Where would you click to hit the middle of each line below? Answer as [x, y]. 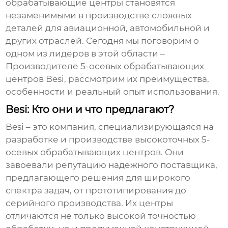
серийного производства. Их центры [90, 203]
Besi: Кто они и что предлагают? [90, 110]
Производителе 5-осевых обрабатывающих [105, 66]
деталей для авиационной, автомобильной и [108, 28]
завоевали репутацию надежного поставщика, [112, 165]
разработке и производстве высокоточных [104, 140]
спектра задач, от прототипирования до [96, 191]
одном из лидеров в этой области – [85, 54]
